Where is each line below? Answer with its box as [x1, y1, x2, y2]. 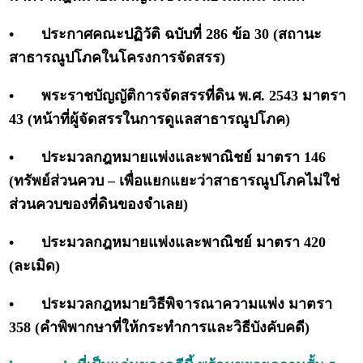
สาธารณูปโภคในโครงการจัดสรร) [9, 49, 226, 66]
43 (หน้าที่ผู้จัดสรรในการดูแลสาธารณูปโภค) [9, 111, 291, 128]
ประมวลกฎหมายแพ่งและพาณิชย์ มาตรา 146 [41, 149, 327, 166]
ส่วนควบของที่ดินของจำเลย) [9, 196, 189, 213]
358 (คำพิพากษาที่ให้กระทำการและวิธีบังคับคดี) [9, 319, 310, 336]
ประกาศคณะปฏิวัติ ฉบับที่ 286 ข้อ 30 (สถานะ [41, 26, 322, 43]
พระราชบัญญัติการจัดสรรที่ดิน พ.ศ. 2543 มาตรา [41, 88, 347, 105]
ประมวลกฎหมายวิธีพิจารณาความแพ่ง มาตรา [41, 296, 333, 313]
